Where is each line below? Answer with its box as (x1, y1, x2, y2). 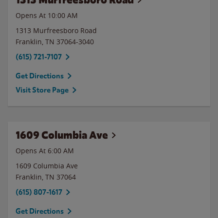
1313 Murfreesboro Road (16, 26, 97, 35)
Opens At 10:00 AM (16, 11, 78, 20)
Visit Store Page (16, 86, 69, 94)
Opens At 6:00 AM (16, 146, 74, 155)
